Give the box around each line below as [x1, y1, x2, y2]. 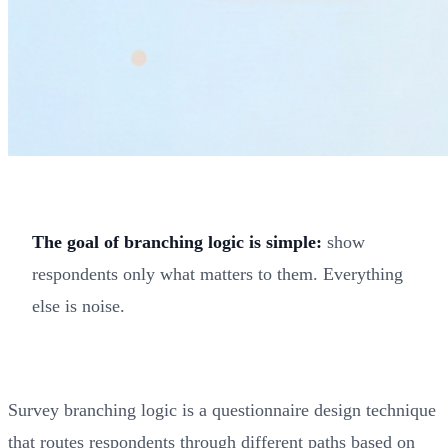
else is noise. [32, 295, 125, 316]
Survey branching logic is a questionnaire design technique [8, 399, 436, 420]
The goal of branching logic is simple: [32, 231, 322, 252]
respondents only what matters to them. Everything [32, 263, 403, 284]
